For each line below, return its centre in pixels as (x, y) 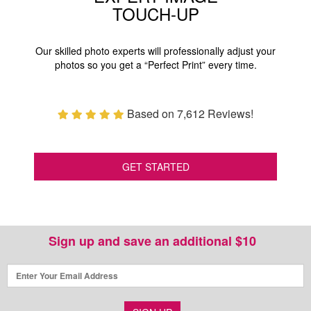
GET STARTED (155, 166)
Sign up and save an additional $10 (154, 241)
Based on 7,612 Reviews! (190, 113)
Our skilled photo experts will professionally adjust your (155, 50)
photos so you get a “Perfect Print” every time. (155, 64)
